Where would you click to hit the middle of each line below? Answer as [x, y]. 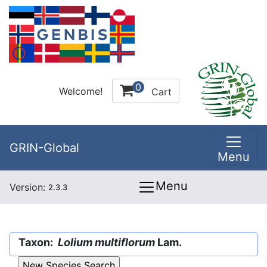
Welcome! [81, 91]
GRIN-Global [44, 148]
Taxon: [38, 242]
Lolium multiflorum [106, 242]
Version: [29, 187]
